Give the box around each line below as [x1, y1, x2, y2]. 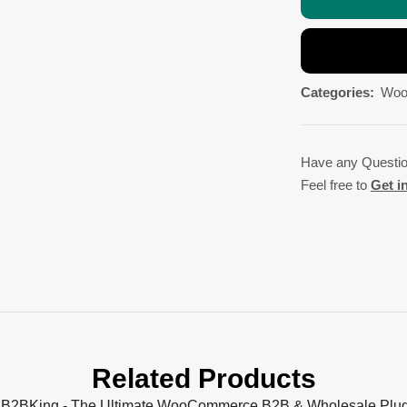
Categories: [300, 84, 374, 100]
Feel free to [300, 177, 371, 193]
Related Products [91, 363, 316, 393]
